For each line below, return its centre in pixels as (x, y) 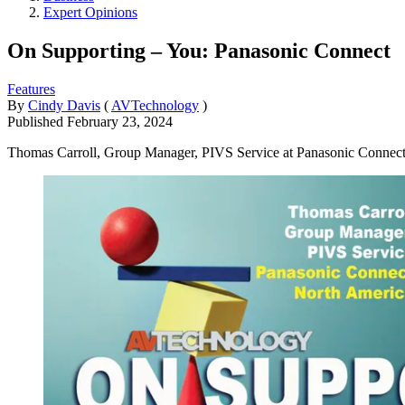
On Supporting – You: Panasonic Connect (199, 50)
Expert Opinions (90, 12)
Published (37, 121)
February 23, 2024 (120, 121)
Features (31, 89)
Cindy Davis (64, 105)
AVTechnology (155, 105)
